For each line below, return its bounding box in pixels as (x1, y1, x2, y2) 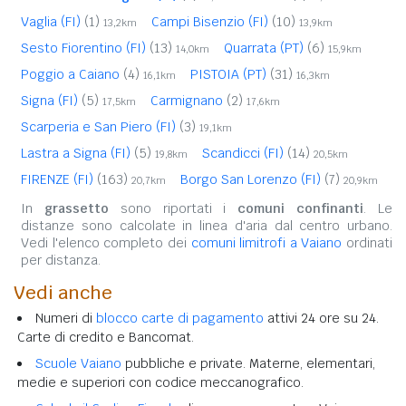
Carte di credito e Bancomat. (17, 328, 194, 345)
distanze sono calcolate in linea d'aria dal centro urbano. (21, 217, 392, 234)
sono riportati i (108, 199, 238, 217)
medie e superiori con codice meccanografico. (17, 373, 304, 391)
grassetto (43, 199, 109, 217)
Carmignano (150, 92, 227, 109)
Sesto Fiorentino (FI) (21, 39, 150, 56)
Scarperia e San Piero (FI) (21, 118, 179, 135)
